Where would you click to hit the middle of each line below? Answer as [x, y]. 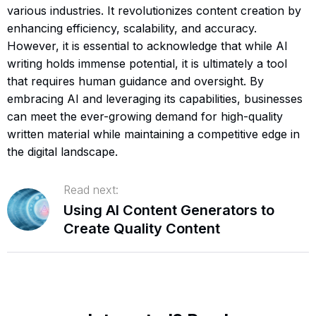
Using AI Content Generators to [169, 210]
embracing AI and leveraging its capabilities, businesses [155, 98]
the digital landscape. [62, 151]
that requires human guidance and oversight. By [135, 81]
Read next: [91, 189]
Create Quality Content [142, 228]
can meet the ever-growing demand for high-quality [145, 116]
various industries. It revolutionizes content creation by [154, 10]
